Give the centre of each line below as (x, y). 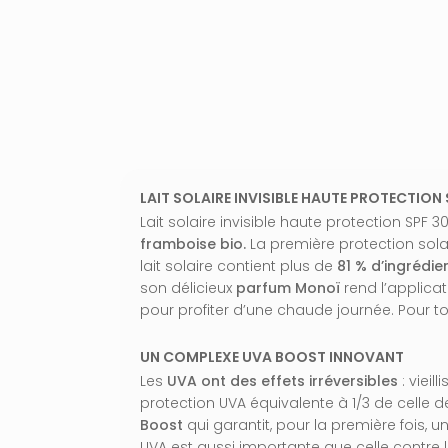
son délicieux (188, 288)
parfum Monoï (288, 288)
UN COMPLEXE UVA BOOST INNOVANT (272, 357)
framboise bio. (195, 244)
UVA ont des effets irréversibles (282, 381)
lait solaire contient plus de (238, 266)
